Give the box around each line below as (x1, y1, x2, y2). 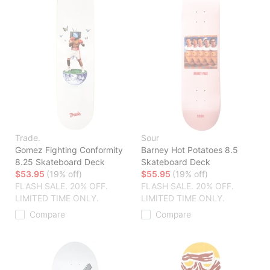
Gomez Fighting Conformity (15, 145, 123, 155)
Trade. (15, 133, 40, 143)
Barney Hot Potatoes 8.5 (141, 145, 238, 155)
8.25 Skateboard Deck (15, 157, 105, 168)
